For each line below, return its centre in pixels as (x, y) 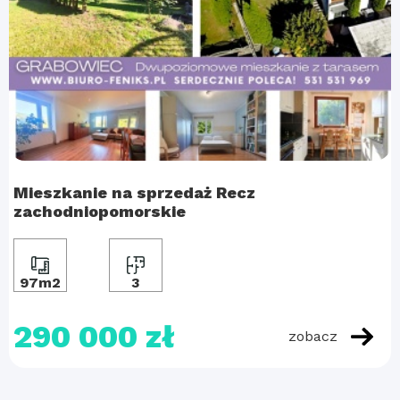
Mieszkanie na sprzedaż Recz (134, 192)
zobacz (313, 336)
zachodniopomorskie (100, 211)
